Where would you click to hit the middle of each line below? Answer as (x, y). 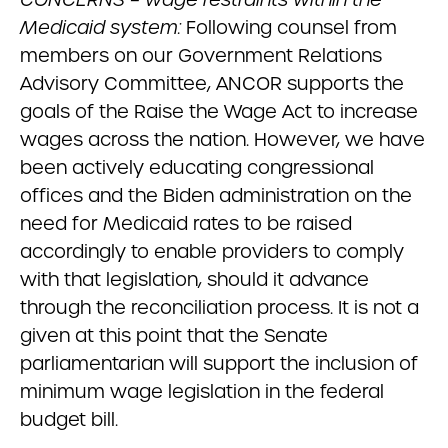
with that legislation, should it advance (194, 279)
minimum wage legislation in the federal (202, 391)
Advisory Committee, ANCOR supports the (212, 83)
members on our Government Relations (201, 55)
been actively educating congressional (197, 167)
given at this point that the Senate (174, 335)
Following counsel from (289, 27)
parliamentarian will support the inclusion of (219, 363)
